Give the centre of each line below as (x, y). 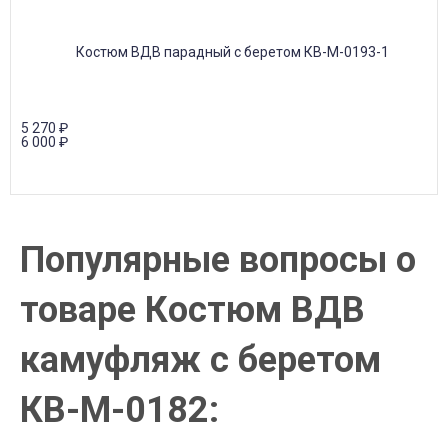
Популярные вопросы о (218, 260)
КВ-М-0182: (119, 410)
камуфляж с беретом (200, 360)
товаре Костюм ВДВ (192, 310)
